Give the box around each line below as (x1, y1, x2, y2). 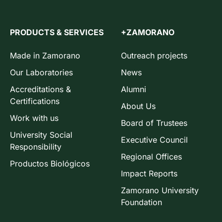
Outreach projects (121, 50, 187, 60)
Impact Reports (121, 168, 177, 178)
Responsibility (10, 141, 61, 152)
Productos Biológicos (10, 158, 90, 168)
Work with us (10, 112, 58, 123)
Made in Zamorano (10, 50, 80, 60)
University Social (10, 129, 72, 140)
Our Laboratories (10, 67, 73, 77)
